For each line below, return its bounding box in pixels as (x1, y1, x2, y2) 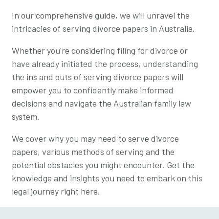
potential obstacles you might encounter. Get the (12, 159, 195, 170)
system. (12, 110, 40, 122)
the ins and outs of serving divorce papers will (12, 71, 183, 82)
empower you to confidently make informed (12, 84, 174, 95)
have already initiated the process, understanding (12, 58, 198, 69)
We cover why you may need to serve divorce (12, 132, 179, 144)
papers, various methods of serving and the (12, 146, 175, 157)
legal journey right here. (12, 185, 100, 197)
